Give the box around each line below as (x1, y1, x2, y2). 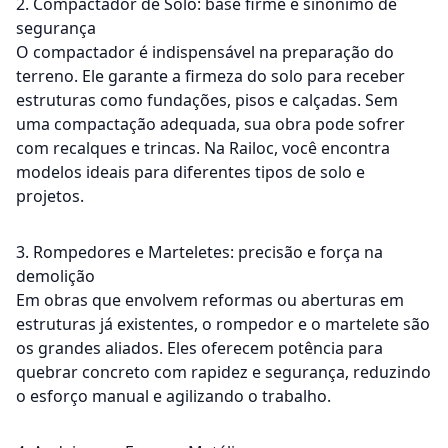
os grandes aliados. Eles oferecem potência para (16, 336, 383, 359)
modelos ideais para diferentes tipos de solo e (16, 160, 365, 183)
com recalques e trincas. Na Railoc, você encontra (16, 136, 390, 159)
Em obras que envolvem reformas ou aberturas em (16, 288, 404, 311)
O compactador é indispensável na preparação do (16, 40, 394, 63)
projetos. (16, 184, 84, 207)
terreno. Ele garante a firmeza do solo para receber (16, 64, 405, 87)
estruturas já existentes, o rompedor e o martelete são (16, 312, 430, 335)
